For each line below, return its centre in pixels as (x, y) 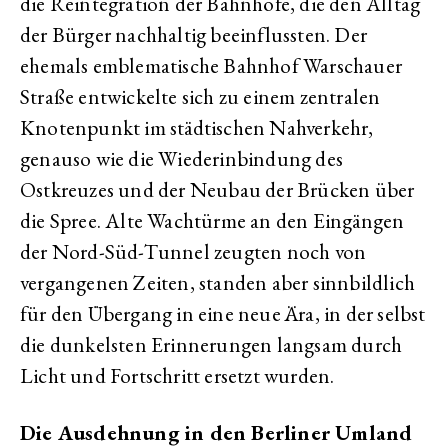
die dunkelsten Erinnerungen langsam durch (211, 345)
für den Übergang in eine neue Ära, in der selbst (223, 314)
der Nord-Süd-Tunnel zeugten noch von (193, 252)
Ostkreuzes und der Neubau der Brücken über (217, 190)
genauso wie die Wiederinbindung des (182, 159)
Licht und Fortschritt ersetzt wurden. (177, 376)
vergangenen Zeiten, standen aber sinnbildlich (218, 283)
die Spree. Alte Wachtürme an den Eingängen (212, 221)
